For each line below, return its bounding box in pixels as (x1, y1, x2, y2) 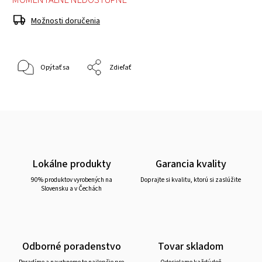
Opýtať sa (40, 63, 70, 73)
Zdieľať (109, 63, 131, 73)
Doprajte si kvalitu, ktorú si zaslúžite (140, 175, 241, 184)
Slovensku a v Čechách (41, 184, 102, 193)
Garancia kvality (155, 156, 226, 171)
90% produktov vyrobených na (30, 175, 112, 184)
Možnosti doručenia (31, 15, 100, 27)
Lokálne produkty (32, 156, 111, 171)
